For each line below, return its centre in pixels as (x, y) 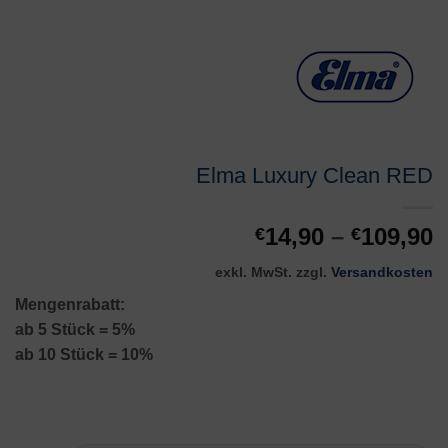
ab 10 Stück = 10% (84, 355)
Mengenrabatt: (70, 305)
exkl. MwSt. (253, 272)
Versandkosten (382, 272)
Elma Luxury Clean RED (314, 176)
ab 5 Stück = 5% (75, 330)
